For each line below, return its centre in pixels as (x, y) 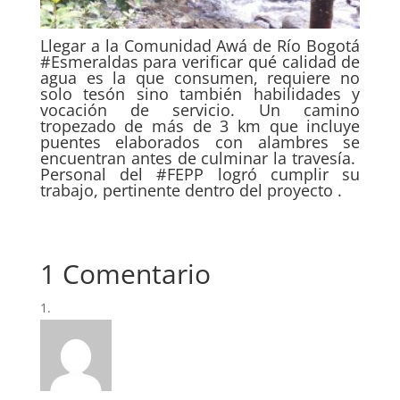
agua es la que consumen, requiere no (200, 78)
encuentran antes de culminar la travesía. (200, 158)
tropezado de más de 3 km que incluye (200, 126)
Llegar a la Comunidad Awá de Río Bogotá (200, 46)
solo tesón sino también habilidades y (200, 94)
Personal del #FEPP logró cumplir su (200, 175)
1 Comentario (125, 274)
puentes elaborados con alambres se (200, 142)
